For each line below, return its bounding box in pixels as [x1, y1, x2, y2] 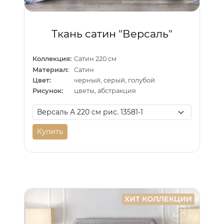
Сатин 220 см [74, 55, 117, 63]
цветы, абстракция [74, 87, 136, 95]
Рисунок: [32, 87, 63, 95]
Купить [37, 126, 63, 136]
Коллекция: [32, 55, 71, 63]
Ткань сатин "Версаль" [51, 27, 172, 40]
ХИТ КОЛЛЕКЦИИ [124, 194, 192, 204]
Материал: [32, 65, 68, 73]
